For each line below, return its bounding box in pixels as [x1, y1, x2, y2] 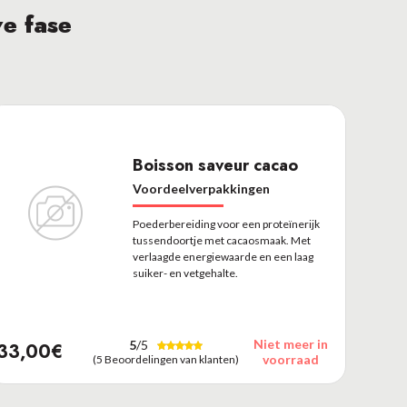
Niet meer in [253, 336, 329, 352]
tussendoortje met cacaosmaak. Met [132, 233, 311, 247]
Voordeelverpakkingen [132, 180, 270, 196]
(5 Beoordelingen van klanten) [93, 352, 240, 366]
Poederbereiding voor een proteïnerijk [132, 216, 320, 231]
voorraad [263, 352, 320, 367]
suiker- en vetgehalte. [132, 265, 238, 280]
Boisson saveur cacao [132, 153, 298, 177]
